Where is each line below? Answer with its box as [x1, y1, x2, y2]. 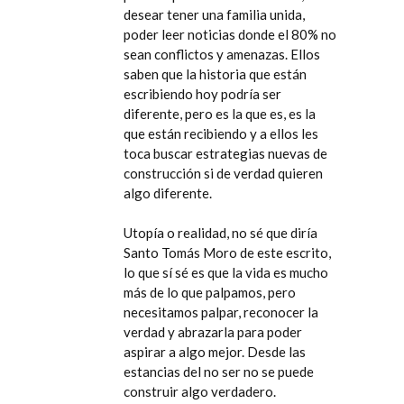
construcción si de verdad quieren [124, 165, 323, 181]
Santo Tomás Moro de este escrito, [124, 244, 334, 261]
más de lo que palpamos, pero [124, 284, 296, 300]
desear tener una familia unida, [124, 6, 305, 23]
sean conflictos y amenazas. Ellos [124, 46, 320, 62]
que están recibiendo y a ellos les [124, 125, 318, 142]
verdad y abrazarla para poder [124, 324, 302, 340]
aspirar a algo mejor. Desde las [124, 344, 306, 360]
